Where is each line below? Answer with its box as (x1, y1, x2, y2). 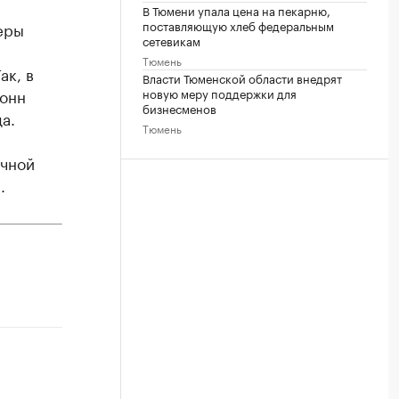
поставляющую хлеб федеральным (142, 15, 334, 34)
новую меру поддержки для (142, 83, 297, 102)
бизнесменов (142, 98, 216, 117)
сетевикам (142, 30, 200, 49)
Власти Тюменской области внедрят (142, 68, 342, 86)
